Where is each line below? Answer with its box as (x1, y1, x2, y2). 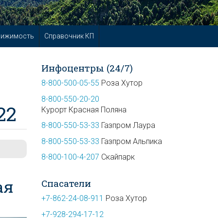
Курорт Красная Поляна (41, 105, 127, 114)
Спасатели (41, 177, 91, 189)
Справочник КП (44, 32, 94, 40)
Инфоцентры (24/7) (41, 61, 133, 74)
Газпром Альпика (101, 136, 162, 146)
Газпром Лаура (101, 121, 155, 130)
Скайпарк (101, 152, 135, 162)
